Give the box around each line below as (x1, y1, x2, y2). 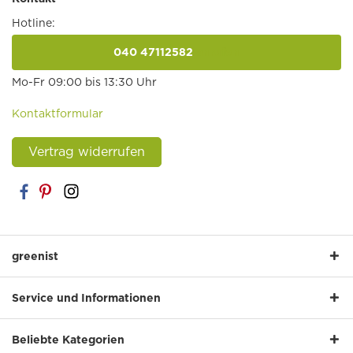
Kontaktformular (12, 106, 103, 120)
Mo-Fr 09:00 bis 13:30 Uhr (12, 75, 157, 88)
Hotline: (12, 16, 55, 29)
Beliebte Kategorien (12, 333, 124, 346)
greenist (12, 249, 58, 262)
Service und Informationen (12, 291, 161, 304)
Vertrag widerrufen (28, 143, 145, 159)
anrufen (193, 45, 240, 58)
